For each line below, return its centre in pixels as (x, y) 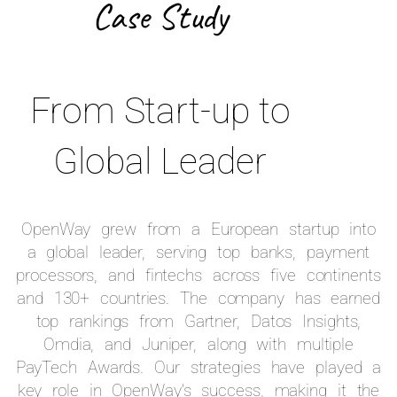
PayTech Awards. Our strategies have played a (198, 368)
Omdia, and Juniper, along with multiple (198, 345)
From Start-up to (160, 111)
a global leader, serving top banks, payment (198, 253)
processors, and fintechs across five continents (198, 276)
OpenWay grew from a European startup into (198, 230)
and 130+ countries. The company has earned (198, 299)
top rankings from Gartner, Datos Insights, (198, 322)
